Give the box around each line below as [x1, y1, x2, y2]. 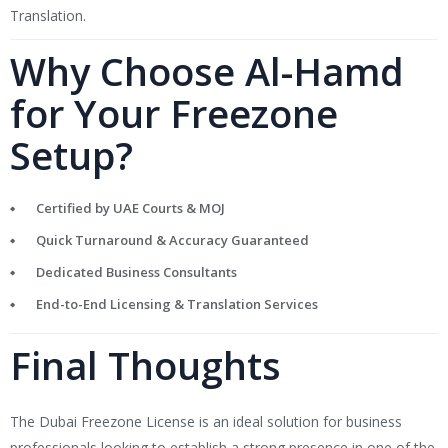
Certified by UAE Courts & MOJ [36, 199, 225, 218]
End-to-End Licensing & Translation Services [36, 295, 318, 314]
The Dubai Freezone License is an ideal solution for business [10, 412, 402, 432]
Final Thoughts [10, 339, 281, 392]
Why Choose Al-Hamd [10, 45, 404, 98]
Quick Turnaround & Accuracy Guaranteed [36, 231, 309, 250]
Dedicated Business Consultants [36, 263, 237, 282]
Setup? [10, 129, 133, 182]
